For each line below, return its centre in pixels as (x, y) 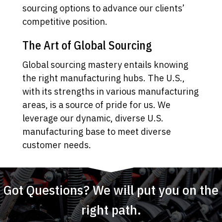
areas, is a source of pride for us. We (96, 105)
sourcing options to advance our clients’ (103, 8)
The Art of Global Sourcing (87, 45)
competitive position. (65, 22)
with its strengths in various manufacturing (110, 92)
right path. (111, 209)
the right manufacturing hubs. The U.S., (103, 78)
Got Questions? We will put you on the (111, 189)
